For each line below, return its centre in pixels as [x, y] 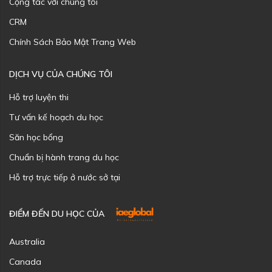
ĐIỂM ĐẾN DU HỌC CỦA [57, 213]
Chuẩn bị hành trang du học [64, 157]
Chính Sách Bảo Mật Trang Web [73, 42]
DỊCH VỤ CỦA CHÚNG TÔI [61, 74]
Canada [25, 262]
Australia [27, 242]
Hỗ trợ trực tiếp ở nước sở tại [65, 177]
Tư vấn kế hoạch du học [56, 117]
